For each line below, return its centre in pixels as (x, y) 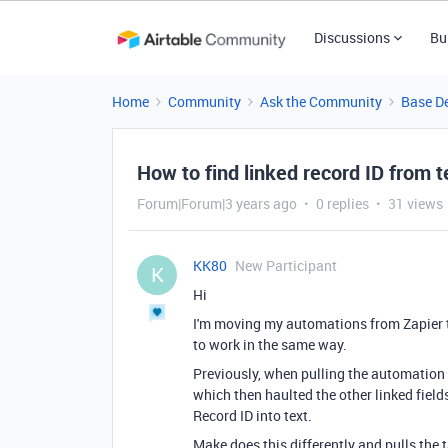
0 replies (342, 203)
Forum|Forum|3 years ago (217, 203)
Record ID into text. (255, 415)
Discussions (351, 37)
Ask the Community (321, 101)
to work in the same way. (270, 344)
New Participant (286, 265)
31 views (415, 203)
